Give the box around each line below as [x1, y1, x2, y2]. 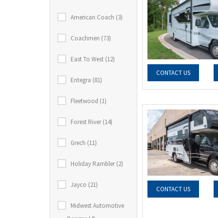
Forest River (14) [71, 118, 112, 126]
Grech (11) [71, 139, 97, 147]
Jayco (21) [71, 181, 98, 189]
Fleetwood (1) [71, 97, 107, 105]
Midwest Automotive [71, 201, 124, 210]
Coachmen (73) [71, 34, 111, 42]
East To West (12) [71, 55, 115, 63]
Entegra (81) [71, 76, 102, 84]
